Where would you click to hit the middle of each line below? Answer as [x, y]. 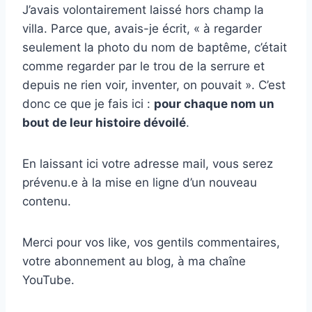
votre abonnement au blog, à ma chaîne [134, 262]
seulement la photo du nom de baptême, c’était [155, 48]
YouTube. [48, 280]
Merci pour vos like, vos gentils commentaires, [151, 243]
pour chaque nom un [214, 104]
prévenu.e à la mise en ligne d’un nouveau [140, 183]
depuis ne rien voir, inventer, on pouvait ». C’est [154, 85]
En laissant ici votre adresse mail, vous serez [148, 164]
